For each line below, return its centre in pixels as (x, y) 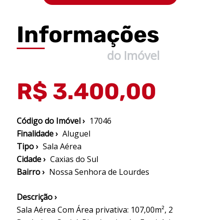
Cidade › (31, 159)
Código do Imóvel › (51, 121)
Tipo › (27, 146)
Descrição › (37, 197)
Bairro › (30, 172)
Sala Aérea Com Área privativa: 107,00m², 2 (95, 210)
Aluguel (76, 134)
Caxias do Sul (74, 159)
